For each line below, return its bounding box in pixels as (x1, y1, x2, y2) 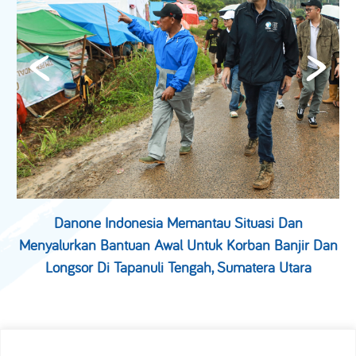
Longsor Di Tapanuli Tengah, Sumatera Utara (44, 257, 311, 277)
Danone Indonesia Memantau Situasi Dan (53, 213, 303, 232)
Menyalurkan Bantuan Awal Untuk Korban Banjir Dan (18, 235, 338, 254)
